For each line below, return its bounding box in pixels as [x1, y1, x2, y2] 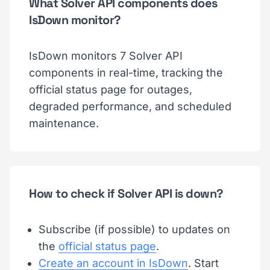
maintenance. [29, 116, 99, 130]
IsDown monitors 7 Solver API [29, 49, 183, 62]
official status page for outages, [29, 83, 192, 96]
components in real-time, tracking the [29, 66, 223, 79]
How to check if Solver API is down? [29, 185, 224, 201]
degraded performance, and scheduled [29, 99, 231, 113]
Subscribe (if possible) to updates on [39, 222, 230, 236]
